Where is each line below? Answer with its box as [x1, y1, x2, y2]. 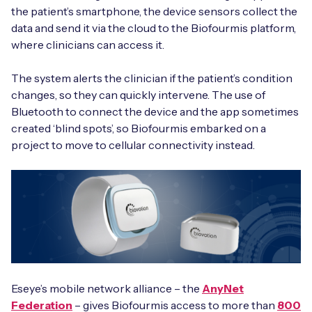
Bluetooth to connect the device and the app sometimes [11, 104, 299, 118]
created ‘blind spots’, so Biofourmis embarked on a [11, 120, 266, 135]
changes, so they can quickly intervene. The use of [11, 87, 265, 102]
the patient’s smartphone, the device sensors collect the [11, 3, 297, 18]
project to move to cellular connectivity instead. [11, 137, 255, 152]
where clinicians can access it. [11, 37, 164, 52]
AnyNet [202, 281, 244, 296]
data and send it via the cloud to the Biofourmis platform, [11, 20, 296, 35]
